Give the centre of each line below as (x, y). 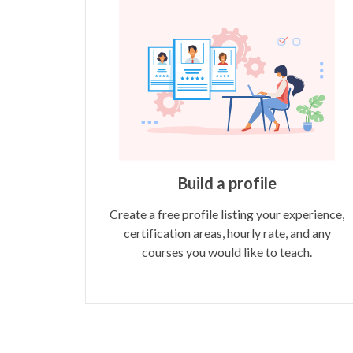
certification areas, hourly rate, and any (227, 232)
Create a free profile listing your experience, (227, 214)
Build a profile (227, 182)
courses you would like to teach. (227, 251)
